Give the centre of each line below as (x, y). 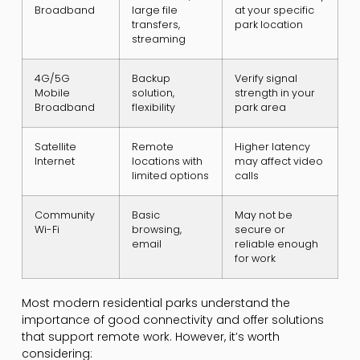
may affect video (278, 162)
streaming (158, 39)
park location (268, 25)
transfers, (155, 25)
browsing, (156, 230)
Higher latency (272, 147)
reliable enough (276, 244)
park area (260, 108)
